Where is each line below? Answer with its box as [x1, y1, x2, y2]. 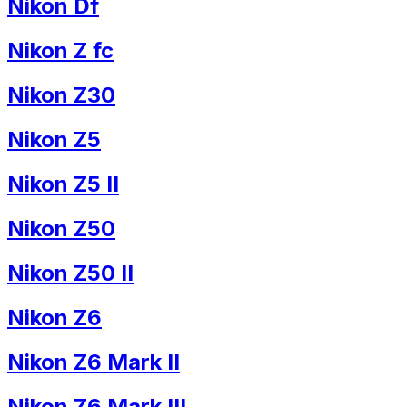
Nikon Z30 [7, 82, 115, 109]
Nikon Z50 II [7, 259, 134, 286]
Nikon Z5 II [7, 171, 119, 198]
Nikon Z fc [7, 37, 114, 65]
